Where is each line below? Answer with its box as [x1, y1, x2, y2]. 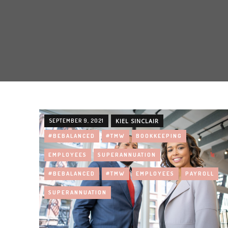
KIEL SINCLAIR [116, 117, 159, 125]
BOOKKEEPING [136, 132, 182, 139]
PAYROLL [185, 170, 214, 177]
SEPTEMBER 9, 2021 [49, 117, 104, 124]
